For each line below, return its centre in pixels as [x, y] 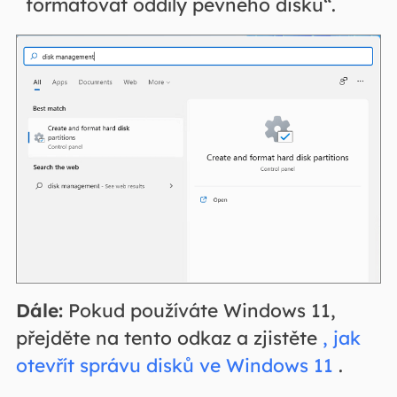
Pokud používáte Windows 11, [199, 311]
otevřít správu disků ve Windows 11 [174, 366]
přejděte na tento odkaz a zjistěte [169, 338]
